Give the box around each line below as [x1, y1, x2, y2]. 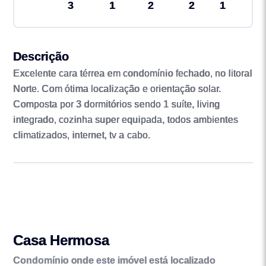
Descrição [13, 50, 69, 64]
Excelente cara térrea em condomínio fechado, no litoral [13, 68, 252, 79]
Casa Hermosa [13, 232, 109, 248]
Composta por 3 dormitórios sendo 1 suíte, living [13, 99, 220, 110]
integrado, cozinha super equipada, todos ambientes [13, 115, 238, 125]
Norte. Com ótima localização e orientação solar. [13, 84, 221, 94]
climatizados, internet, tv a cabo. [13, 130, 151, 141]
